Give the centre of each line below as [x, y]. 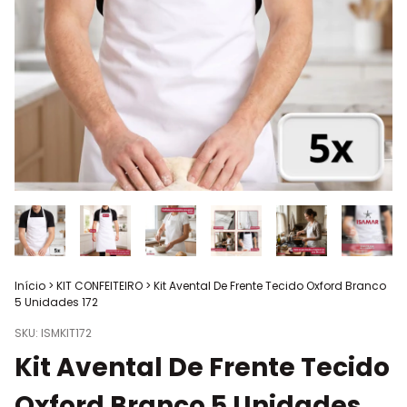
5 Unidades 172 [56, 303]
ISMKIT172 [66, 333]
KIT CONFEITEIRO [99, 286]
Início [30, 286]
